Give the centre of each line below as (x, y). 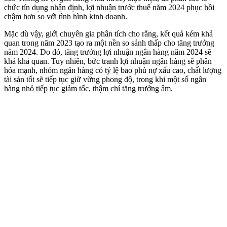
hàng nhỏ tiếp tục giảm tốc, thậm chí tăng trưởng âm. (88, 88)
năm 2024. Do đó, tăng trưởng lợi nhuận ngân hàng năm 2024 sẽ (108, 52)
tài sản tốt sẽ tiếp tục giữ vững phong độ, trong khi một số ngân (105, 79)
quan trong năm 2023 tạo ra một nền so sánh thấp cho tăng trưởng (109, 43)
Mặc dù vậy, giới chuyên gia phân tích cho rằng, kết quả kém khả (108, 33)
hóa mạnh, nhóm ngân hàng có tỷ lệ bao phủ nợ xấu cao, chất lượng (113, 70)
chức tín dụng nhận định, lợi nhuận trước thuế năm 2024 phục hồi (109, 7)
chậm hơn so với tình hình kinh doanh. (66, 16)
